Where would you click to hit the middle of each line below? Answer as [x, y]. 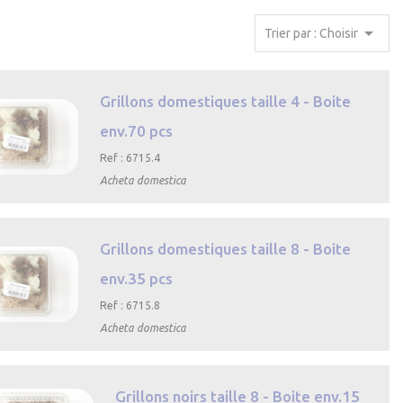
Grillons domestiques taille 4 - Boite [226, 101]
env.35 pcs [137, 278]
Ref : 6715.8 [130, 305]
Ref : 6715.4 [130, 158]
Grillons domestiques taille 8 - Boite [226, 249]
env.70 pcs [137, 131]
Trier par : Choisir [338, 33]
